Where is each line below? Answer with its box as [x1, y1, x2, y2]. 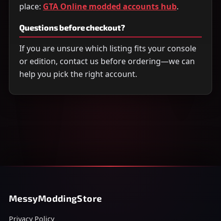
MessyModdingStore [9, 193, 102, 204]
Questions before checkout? [19, 22, 125, 32]
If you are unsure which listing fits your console [19, 42, 196, 54]
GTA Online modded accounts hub [43, 1, 177, 12]
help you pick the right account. [19, 68, 137, 79]
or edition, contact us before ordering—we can [19, 55, 195, 67]
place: [19, 1, 41, 12]
